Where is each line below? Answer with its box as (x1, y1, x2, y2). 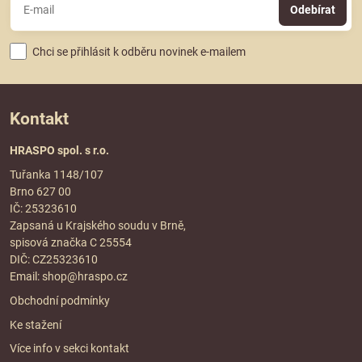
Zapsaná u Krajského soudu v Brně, (10, 219, 186, 233)
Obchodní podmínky (10, 293, 110, 307)
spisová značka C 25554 (10, 236, 132, 250)
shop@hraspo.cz (42, 270, 128, 284)
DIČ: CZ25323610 (10, 253, 98, 267)
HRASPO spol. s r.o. (10, 144, 109, 158)
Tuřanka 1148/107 (10, 168, 103, 182)
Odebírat (290, 3, 335, 17)
